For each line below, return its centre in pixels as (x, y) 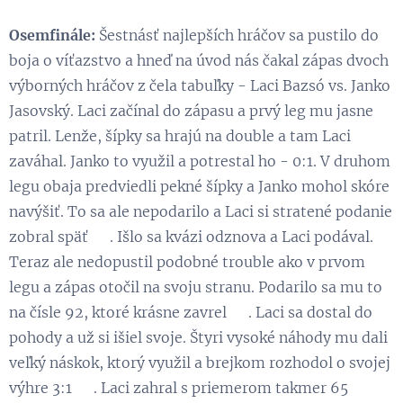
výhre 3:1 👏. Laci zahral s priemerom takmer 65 (179, 387)
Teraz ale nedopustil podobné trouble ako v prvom (187, 261)
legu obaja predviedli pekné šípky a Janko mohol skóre (199, 186)
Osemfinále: (52, 35)
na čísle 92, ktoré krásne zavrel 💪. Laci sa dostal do (191, 312)
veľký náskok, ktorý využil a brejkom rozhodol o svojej (200, 362)
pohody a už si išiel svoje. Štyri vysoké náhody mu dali (198, 337)
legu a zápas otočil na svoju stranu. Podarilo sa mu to (196, 287)
